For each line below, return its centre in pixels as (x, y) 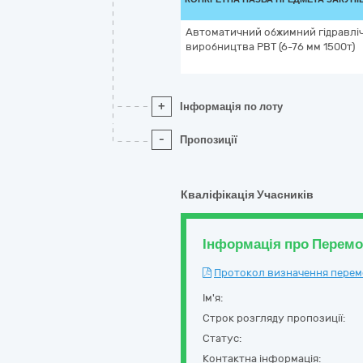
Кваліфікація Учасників (247, 195)
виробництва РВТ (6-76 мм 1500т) (270, 47)
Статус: (222, 338)
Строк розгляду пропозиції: (274, 318)
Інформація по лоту (231, 107)
